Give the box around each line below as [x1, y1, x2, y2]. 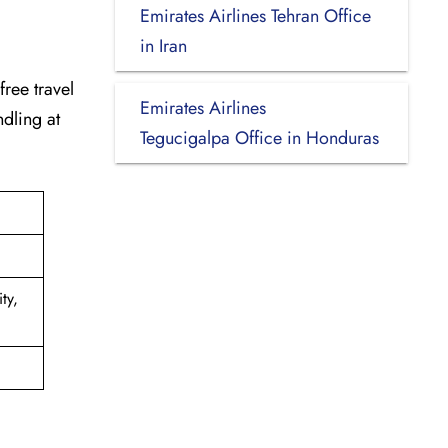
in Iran [139, 32, 187, 59]
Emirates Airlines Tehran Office [139, 2, 371, 29]
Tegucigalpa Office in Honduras [139, 124, 379, 151]
